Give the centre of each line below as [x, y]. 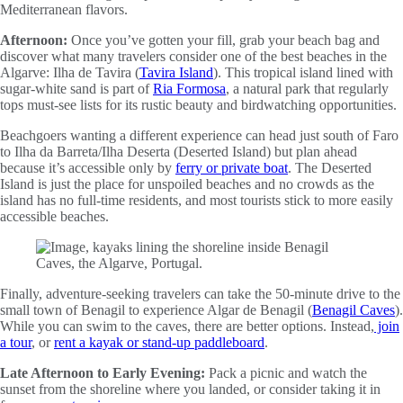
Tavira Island [176, 73]
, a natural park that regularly [307, 89]
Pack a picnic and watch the [286, 373]
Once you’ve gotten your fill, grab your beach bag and [224, 40]
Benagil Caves [354, 310]
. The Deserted [330, 168]
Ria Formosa [189, 89]
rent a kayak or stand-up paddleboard [159, 343]
